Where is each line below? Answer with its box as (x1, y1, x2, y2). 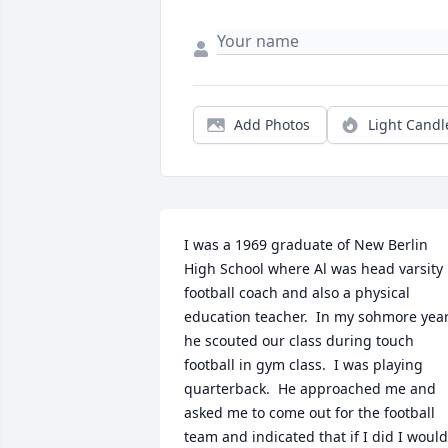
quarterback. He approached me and (184, 379, 436, 399)
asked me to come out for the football (184, 403, 435, 423)
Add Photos (234, 115, 310, 135)
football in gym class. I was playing (184, 355, 423, 375)
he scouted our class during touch (184, 331, 414, 351)
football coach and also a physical (184, 283, 410, 303)
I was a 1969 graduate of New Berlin (184, 235, 428, 255)
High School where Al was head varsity (184, 259, 443, 279)
